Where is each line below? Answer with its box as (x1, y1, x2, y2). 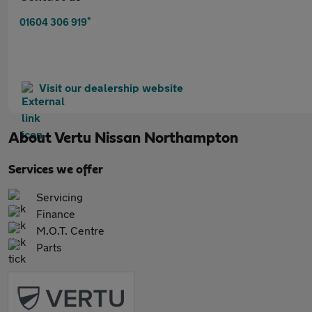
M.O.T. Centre (36, 224, 104, 237)
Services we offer (8, 164, 103, 176)
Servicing (36, 190, 83, 203)
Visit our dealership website (39, 81, 183, 94)
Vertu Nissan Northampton (54, 130, 238, 146)
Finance (36, 207, 75, 220)
